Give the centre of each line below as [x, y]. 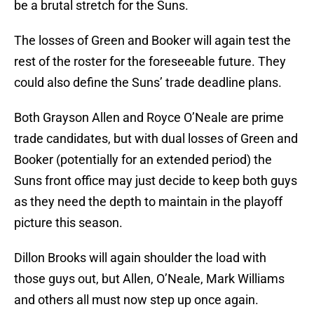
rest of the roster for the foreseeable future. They [150, 62]
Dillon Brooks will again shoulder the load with [140, 258]
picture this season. [68, 223]
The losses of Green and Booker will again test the [152, 41]
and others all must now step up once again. [136, 300]
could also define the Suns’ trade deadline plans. [148, 83]
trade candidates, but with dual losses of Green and [156, 139]
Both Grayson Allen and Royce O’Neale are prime [149, 118]
